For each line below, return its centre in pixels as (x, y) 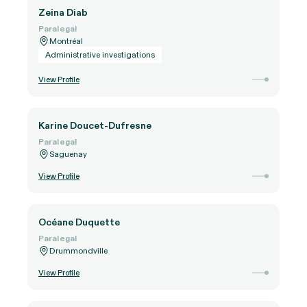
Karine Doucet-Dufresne (95, 125)
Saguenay (68, 154)
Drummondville (78, 250)
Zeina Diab (63, 12)
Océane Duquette (79, 222)
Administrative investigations (100, 54)
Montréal (66, 41)
